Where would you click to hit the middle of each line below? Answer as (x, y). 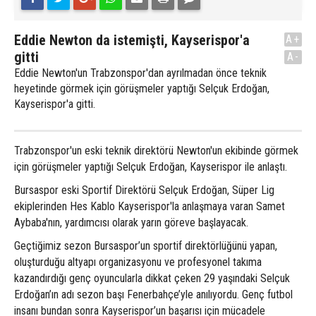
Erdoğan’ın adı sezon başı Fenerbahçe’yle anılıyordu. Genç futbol (153, 295)
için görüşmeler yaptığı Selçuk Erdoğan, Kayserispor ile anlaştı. (151, 167)
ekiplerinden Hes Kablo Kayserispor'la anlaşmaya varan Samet (150, 207)
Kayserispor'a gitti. (55, 104)
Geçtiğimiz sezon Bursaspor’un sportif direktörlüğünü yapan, (146, 246)
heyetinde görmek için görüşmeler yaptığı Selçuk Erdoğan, (142, 89)
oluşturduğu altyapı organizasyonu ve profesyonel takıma (138, 262)
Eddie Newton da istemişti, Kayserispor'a (132, 41)
